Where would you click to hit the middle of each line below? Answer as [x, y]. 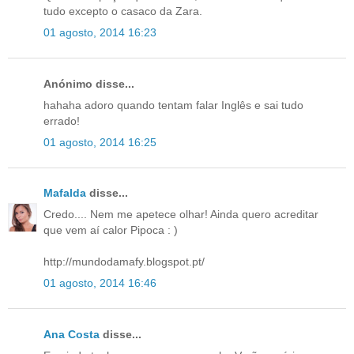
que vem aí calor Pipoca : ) [111, 230]
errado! [62, 121]
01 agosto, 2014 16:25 [100, 142]
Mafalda [65, 193]
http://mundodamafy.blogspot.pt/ [124, 262]
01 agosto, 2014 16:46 [100, 283]
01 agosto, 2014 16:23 [100, 33]
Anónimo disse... [89, 83]
